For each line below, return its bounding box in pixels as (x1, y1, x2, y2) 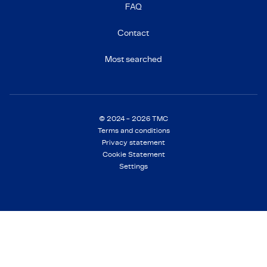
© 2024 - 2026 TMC (99, 115, 168, 122)
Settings (119, 163, 148, 170)
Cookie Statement (102, 151, 165, 158)
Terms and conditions (97, 127, 170, 134)
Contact (117, 29, 150, 38)
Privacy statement (102, 139, 165, 146)
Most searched (104, 55, 162, 64)
